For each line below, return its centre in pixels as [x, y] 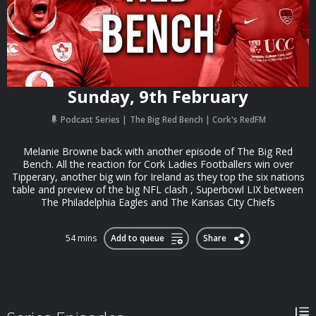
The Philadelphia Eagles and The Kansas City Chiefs [158, 202]
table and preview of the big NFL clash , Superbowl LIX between [158, 189]
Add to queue [137, 238]
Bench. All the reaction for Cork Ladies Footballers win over [158, 164]
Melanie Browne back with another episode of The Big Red [158, 151]
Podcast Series [90, 120]
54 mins [81, 238]
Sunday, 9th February [158, 96]
